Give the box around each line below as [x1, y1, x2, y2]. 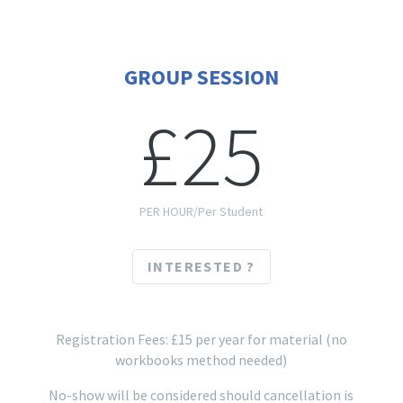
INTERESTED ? [148, 256, 255, 275]
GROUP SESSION [123, 63, 279, 92]
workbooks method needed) [115, 350, 288, 369]
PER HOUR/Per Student [139, 203, 264, 220]
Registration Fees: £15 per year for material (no [55, 329, 347, 348]
